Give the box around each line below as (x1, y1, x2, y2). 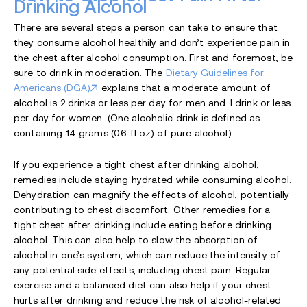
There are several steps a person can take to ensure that (14, 21, 278, 33)
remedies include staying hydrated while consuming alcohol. (14, 173, 292, 185)
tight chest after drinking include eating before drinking (14, 219, 271, 230)
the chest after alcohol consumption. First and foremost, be (14, 51, 293, 63)
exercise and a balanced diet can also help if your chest (14, 279, 271, 291)
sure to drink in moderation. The (14, 66, 166, 78)
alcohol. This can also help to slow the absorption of (14, 234, 258, 245)
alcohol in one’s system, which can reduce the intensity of (14, 249, 281, 260)
